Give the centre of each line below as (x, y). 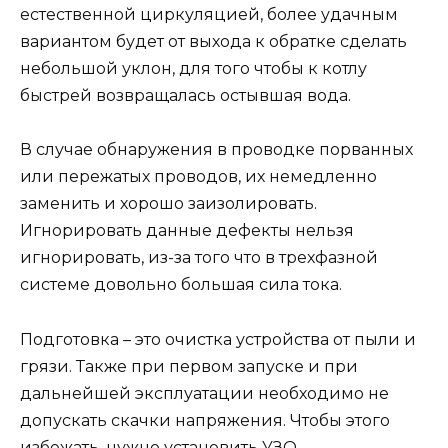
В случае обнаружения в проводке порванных (216, 150)
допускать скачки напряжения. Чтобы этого (205, 420)
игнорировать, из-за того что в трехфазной (199, 258)
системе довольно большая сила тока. (181, 285)
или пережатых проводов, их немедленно (198, 177)
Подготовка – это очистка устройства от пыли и (218, 339)
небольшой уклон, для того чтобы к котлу (193, 69)
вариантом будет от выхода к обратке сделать (213, 42)
